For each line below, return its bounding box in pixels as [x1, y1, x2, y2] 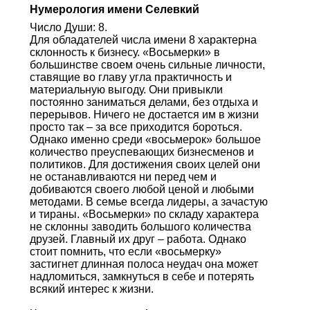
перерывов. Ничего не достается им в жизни [29, 108, 259, 120]
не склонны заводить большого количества [29, 220, 251, 232]
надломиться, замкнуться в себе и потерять [29, 270, 254, 282]
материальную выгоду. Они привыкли [29, 83, 223, 95]
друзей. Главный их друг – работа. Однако [29, 232, 246, 245]
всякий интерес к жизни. [29, 282, 154, 295]
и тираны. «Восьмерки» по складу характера [29, 208, 259, 220]
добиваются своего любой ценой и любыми [29, 183, 254, 195]
